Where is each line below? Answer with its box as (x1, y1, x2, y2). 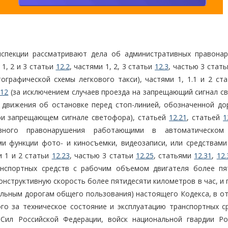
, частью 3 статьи (69, 151, 136, 161)
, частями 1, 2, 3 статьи (69, 62, 155, 72)
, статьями (153, 151, 194, 161)
